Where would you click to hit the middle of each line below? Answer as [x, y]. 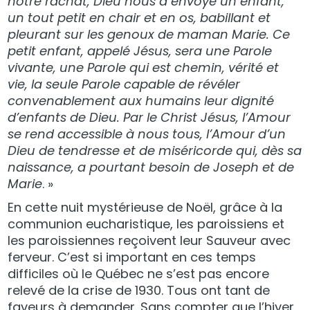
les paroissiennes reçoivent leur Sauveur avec [149, 240]
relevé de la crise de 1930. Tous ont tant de [139, 290]
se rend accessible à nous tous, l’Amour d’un [147, 134]
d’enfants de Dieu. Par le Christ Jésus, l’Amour [149, 117]
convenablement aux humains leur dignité [141, 100]
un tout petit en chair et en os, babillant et [139, 17]
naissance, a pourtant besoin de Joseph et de [151, 167]
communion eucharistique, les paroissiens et [146, 224]
